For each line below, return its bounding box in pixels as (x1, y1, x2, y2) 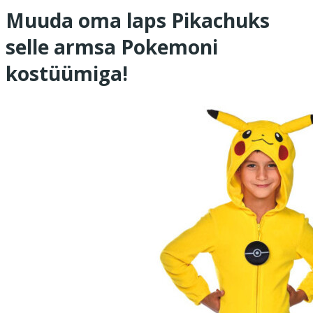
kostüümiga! (6, 60, 128, 87)
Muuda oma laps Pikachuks (6, 7, 270, 34)
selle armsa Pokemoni (6, 34, 218, 61)
